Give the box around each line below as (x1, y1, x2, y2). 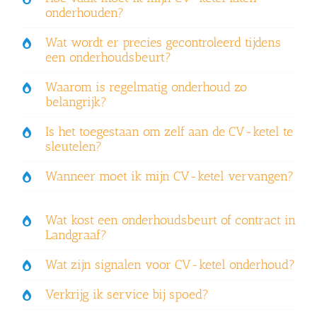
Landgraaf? (45, 226, 107, 243)
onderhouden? (45, 4, 124, 21)
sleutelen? (45, 138, 102, 154)
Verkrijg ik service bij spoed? (45, 286, 209, 302)
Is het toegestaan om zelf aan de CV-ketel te (45, 123, 293, 139)
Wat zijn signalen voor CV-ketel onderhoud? (45, 256, 295, 272)
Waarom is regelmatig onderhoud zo (45, 79, 247, 95)
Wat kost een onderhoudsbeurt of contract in (45, 212, 296, 228)
